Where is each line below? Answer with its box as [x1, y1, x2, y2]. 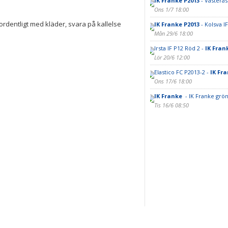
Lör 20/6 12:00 [154, 53, 190, 61]
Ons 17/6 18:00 [154, 77, 192, 85]
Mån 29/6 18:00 [154, 30, 193, 37]
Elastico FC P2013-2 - [154, 68, 210, 76]
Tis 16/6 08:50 [154, 101, 189, 109]
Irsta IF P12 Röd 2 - [154, 44, 205, 52]
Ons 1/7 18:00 [154, 6, 189, 13]
